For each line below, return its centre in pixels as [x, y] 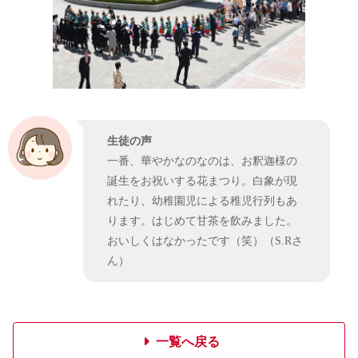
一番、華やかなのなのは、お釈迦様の [202, 161]
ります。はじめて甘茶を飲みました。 [202, 221]
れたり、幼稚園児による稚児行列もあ [202, 201]
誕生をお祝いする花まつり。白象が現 [202, 181]
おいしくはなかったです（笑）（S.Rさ [205, 241]
